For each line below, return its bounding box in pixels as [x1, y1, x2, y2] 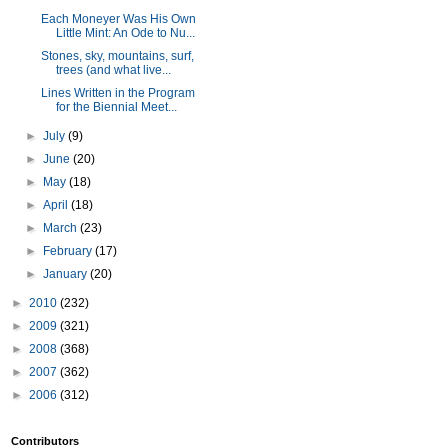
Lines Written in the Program [40, 86, 195, 100]
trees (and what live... [55, 63, 171, 77]
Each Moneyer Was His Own [40, 12, 196, 26]
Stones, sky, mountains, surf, [40, 49, 194, 63]
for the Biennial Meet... [55, 100, 177, 114]
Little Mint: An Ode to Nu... [55, 26, 195, 40]
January [43, 267, 91, 281]
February [43, 244, 96, 258]
